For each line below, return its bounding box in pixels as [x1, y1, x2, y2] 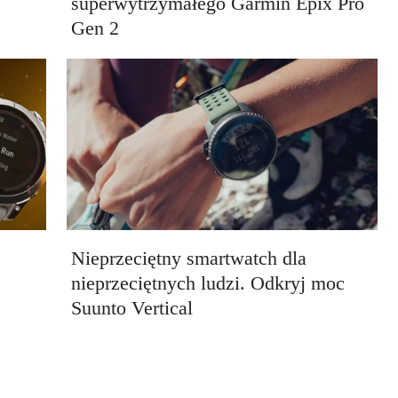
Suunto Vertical [70, 296, 193, 319]
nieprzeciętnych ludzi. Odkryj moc [70, 271, 345, 294]
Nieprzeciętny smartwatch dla [70, 246, 306, 269]
